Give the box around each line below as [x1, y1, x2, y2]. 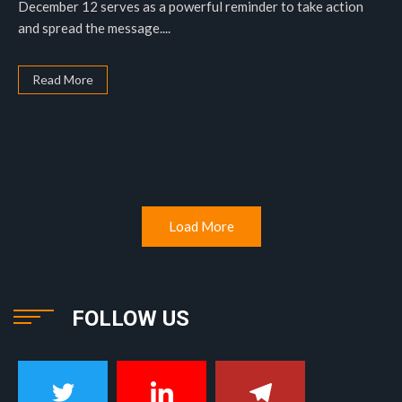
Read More [32, 72, 93, 87]
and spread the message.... [18, 20, 170, 36]
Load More [168, 218, 234, 234]
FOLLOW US [72, 306, 189, 331]
